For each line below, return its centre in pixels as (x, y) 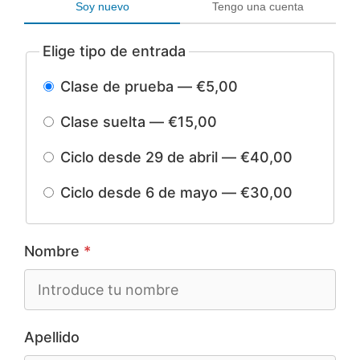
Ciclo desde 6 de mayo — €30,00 (175, 193)
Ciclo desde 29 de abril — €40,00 (175, 157)
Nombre (54, 252)
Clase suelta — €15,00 (137, 122)
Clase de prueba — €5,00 (147, 87)
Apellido (52, 337)
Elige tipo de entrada (115, 51)
